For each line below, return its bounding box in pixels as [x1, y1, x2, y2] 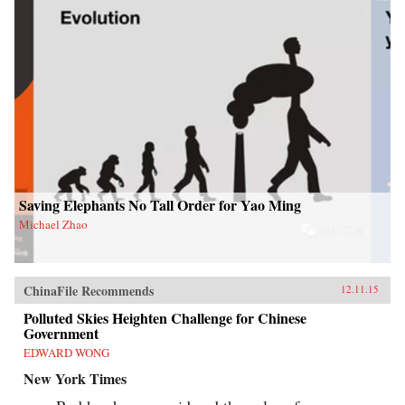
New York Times [24, 368, 127, 390]
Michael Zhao [19, 216, 88, 233]
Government [24, 323, 99, 344]
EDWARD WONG [24, 344, 109, 362]
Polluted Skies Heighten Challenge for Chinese [24, 307, 306, 329]
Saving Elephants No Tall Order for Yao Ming [19, 194, 301, 216]
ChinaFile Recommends [24, 281, 154, 301]
